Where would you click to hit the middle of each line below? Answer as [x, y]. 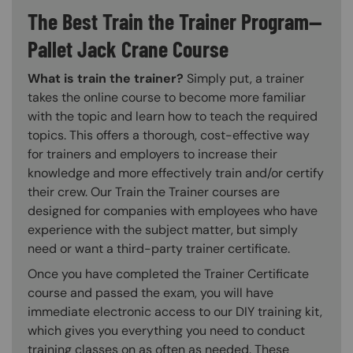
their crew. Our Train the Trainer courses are [154, 192]
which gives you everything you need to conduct [166, 331]
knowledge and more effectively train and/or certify [176, 173]
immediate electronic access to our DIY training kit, [175, 312]
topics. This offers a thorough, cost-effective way [169, 136]
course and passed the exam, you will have [150, 293]
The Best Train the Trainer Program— [175, 21]
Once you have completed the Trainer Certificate [168, 274]
